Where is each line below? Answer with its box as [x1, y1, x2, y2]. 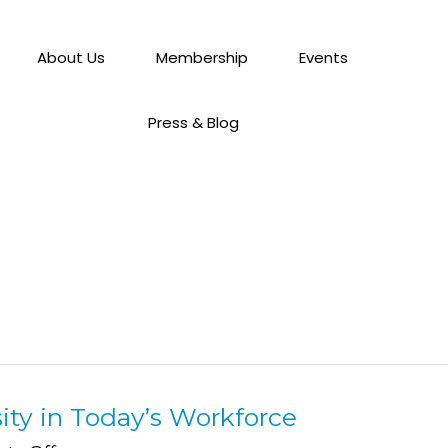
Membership [156, 47, 249, 68]
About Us [37, 47, 106, 68]
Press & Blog [147, 112, 239, 133]
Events [299, 47, 349, 68]
